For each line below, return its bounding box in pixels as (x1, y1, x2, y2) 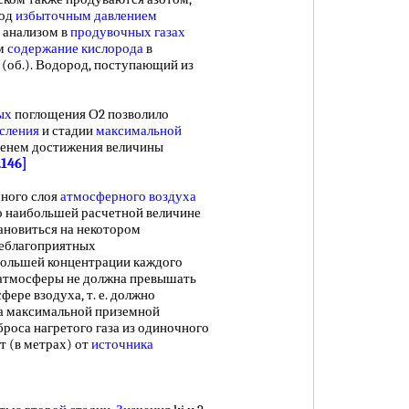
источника (91, 336, 153, 352)
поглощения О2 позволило (12, 106, 169, 122)
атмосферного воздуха (60, 188, 196, 204)
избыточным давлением (16, 7, 157, 24)
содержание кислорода (7, 40, 143, 57)
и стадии (39, 122, 96, 139)
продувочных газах (70, 24, 185, 40)
